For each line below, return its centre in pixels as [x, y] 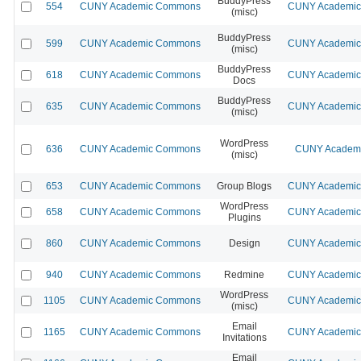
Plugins [244, 217]
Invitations [244, 337]
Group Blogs [244, 186]
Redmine [244, 274]
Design [244, 243]
